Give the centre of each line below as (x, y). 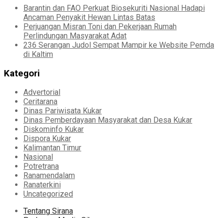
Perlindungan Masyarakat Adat (75, 36)
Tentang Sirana (48, 211)
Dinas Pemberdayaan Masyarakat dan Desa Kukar (108, 120)
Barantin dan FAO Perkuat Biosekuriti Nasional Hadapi (114, 8)
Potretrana (41, 166)
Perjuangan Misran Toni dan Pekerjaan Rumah (100, 27)
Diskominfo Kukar (54, 129)
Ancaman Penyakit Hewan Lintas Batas (89, 18)
